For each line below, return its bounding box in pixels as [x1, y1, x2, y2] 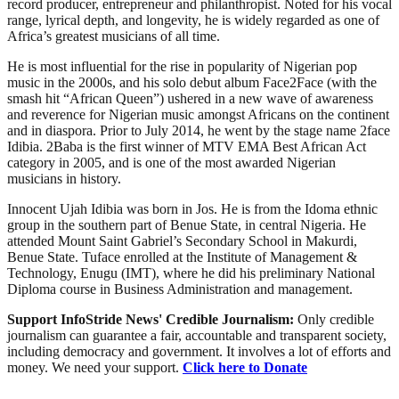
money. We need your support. [7, 359, 183, 375]
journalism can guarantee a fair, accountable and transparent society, [7, 327, 387, 343]
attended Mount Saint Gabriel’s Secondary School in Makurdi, [7, 232, 357, 248]
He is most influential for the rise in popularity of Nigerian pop [7, 58, 357, 74]
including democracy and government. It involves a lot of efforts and [7, 343, 391, 359]
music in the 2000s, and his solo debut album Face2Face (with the [7, 74, 377, 90]
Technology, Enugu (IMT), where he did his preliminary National [7, 265, 375, 281]
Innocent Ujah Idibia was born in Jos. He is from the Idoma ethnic [7, 200, 378, 216]
